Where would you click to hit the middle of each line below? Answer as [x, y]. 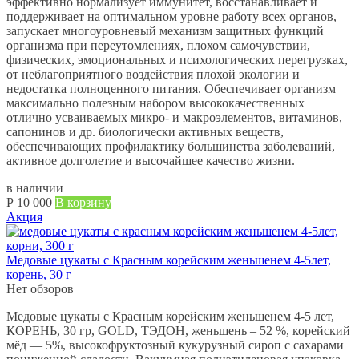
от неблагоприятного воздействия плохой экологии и [153, 74]
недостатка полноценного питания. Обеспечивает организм [171, 88]
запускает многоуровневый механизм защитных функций [165, 30]
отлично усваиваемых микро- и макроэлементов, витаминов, [174, 117]
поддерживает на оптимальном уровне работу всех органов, [171, 16]
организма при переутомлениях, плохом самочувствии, [158, 45]
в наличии [35, 188]
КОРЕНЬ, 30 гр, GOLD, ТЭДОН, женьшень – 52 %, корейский [178, 330]
